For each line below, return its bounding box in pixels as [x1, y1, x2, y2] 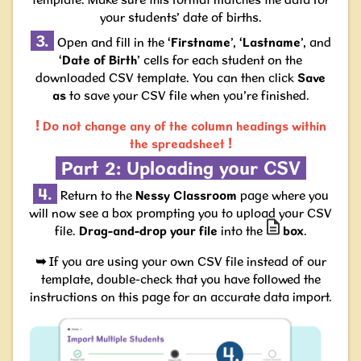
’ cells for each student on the [137, 52, 302, 68]
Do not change [39, 118, 127, 134]
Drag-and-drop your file [78, 223, 218, 239]
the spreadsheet [129, 136, 225, 151]
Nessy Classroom [135, 188, 237, 203]
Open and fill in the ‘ [53, 35, 171, 50]
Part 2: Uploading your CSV [55, 156, 306, 180]
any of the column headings [129, 118, 288, 134]
